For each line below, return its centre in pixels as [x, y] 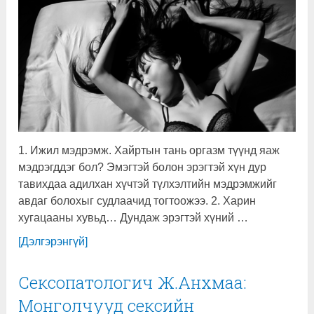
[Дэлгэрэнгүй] [53, 241]
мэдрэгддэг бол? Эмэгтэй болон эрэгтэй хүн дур [143, 167]
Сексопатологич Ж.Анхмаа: [133, 282]
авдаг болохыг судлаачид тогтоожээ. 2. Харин [137, 200]
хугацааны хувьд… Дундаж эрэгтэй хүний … [134, 217]
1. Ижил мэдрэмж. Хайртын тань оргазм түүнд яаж [149, 150]
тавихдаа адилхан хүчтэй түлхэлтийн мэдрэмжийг [148, 184]
